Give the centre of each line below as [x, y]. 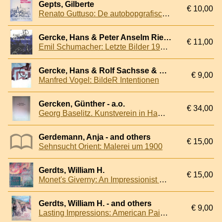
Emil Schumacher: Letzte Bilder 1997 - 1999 [164, 47]
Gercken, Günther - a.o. [82, 104]
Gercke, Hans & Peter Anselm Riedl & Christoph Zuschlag [167, 38]
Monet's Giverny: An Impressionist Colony [163, 180]
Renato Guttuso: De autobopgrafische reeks [166, 14]
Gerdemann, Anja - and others [95, 137]
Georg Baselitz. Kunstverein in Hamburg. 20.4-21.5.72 [162, 113]
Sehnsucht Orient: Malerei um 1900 [101, 147]
